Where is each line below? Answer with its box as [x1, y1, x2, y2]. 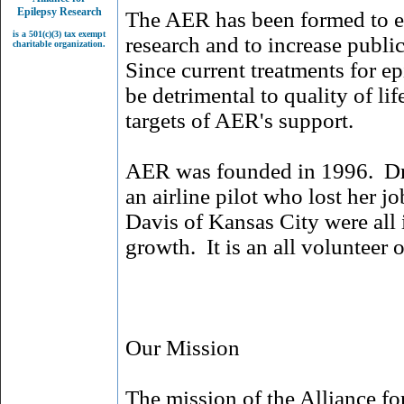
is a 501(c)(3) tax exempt [13, 29, 106, 39]
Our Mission [125, 335, 240, 360]
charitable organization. [13, 39, 106, 49]
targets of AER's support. [125, 108, 353, 133]
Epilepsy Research [16, 5, 102, 18]
